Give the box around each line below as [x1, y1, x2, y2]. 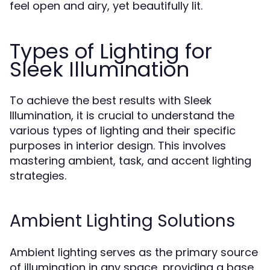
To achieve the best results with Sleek [10, 93, 212, 108]
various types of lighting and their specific [10, 123, 236, 138]
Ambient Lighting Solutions [10, 209, 235, 233]
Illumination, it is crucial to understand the [10, 108, 234, 123]
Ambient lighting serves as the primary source [10, 245, 258, 260]
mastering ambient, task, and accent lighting [10, 153, 251, 168]
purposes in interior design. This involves [10, 138, 226, 153]
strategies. [10, 168, 66, 183]
